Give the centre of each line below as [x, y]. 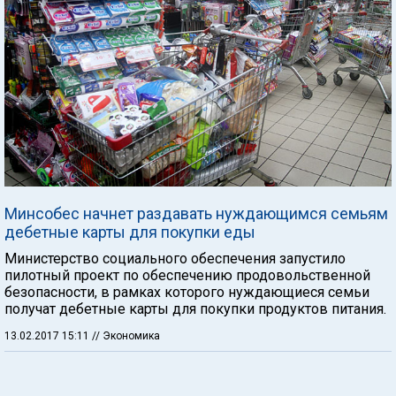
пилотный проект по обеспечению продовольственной [187, 275]
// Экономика [126, 335]
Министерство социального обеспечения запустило [175, 258]
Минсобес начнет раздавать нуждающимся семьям [196, 213]
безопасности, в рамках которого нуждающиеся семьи [187, 292]
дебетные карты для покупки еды [130, 232]
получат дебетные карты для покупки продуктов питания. [195, 308]
